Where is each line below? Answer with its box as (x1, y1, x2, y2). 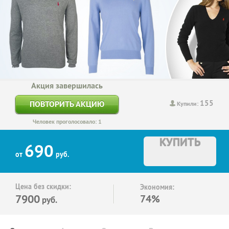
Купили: (177, 100, 200, 108)
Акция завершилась (31, 80, 103, 91)
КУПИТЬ (159, 134, 201, 149)
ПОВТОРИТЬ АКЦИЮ (30, 98, 104, 109)
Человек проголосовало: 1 (32, 117, 102, 126)
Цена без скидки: (15, 181, 71, 191)
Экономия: (140, 182, 174, 192)
